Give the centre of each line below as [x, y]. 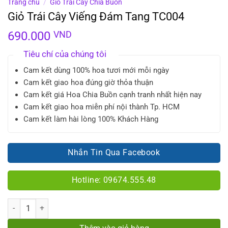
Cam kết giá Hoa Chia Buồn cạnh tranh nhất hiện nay [112, 94]
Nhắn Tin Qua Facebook [114, 152]
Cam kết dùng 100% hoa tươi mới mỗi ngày [96, 70]
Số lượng [21, 204]
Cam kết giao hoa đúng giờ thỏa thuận [88, 82]
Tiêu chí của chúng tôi [65, 54]
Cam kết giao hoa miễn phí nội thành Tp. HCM [101, 107]
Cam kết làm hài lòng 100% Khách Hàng [91, 119]
